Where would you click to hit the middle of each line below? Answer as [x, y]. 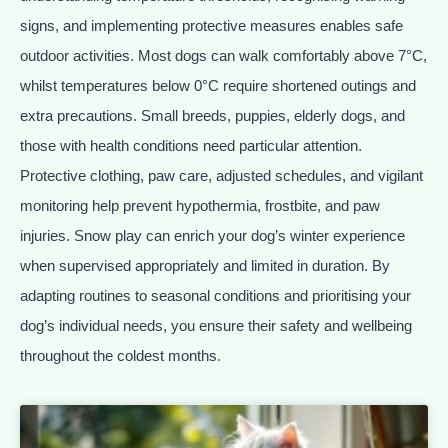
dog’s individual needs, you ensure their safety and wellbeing [216, 325]
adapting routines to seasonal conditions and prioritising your [215, 295]
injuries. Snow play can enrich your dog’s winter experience [212, 235]
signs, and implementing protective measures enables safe [211, 25]
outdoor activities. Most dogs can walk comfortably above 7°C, [223, 55]
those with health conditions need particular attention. [191, 145]
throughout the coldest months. [120, 355]
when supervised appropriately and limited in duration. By [205, 265]
